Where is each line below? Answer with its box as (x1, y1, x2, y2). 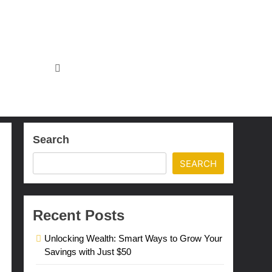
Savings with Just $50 (44, 246, 132, 257)
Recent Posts (33, 207, 125, 223)
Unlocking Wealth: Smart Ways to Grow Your (44, 233, 223, 243)
